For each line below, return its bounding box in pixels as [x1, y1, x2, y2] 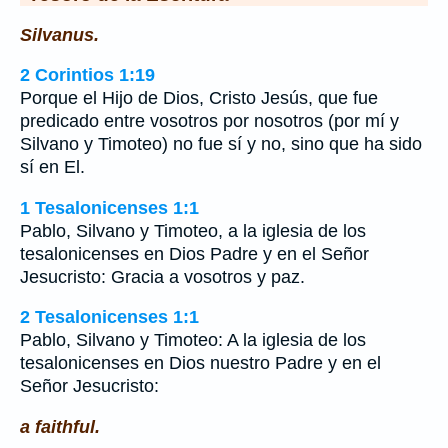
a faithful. [20, 416, 100, 437]
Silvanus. [20, 24, 99, 45]
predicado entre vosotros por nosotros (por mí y [20, 111, 399, 132]
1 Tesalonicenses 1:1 [20, 197, 199, 218]
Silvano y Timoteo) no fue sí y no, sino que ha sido [20, 134, 422, 155]
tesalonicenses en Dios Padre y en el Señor [20, 243, 369, 264]
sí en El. [20, 157, 85, 178]
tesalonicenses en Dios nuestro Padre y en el [20, 353, 381, 374]
